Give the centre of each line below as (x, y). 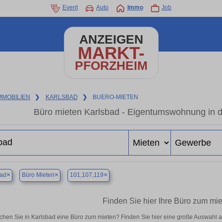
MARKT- (111, 53)
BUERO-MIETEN (116, 97)
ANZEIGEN (111, 39)
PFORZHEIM (111, 66)
